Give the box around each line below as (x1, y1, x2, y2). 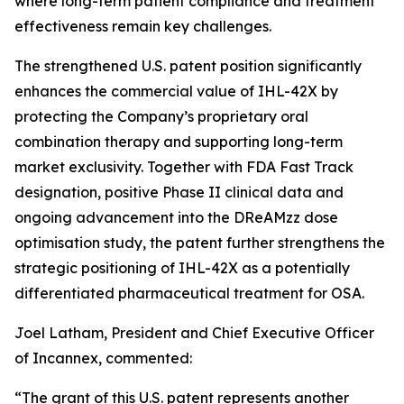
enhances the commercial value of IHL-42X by (14, 82, 338, 100)
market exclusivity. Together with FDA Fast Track (14, 158, 353, 176)
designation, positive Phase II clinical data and (14, 183, 344, 201)
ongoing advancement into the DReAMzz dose (14, 208, 338, 226)
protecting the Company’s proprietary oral (14, 107, 308, 125)
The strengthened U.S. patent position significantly (14, 57, 362, 75)
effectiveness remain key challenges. (14, 17, 271, 35)
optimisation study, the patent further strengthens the (14, 234, 385, 252)
